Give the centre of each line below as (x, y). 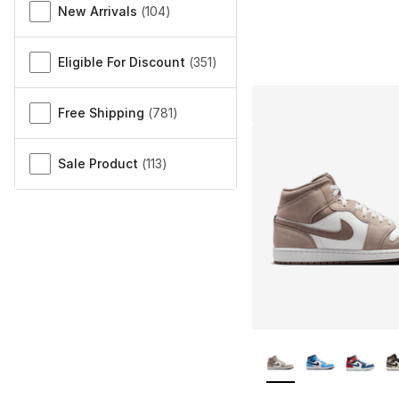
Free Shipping (101, 113)
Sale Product (98, 164)
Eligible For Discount (122, 62)
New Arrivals (98, 12)
